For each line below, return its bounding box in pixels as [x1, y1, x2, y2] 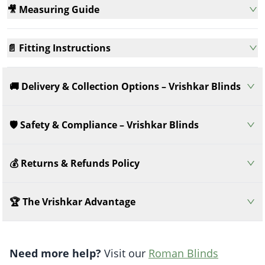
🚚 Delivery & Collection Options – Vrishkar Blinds [9, 79, 241, 93]
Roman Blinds [148, 245, 218, 260]
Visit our [101, 245, 148, 260]
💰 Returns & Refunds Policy [9, 156, 140, 170]
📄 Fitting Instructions [7, 41, 111, 54]
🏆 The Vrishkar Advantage [9, 195, 135, 208]
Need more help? [9, 245, 101, 260]
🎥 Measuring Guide [7, 2, 99, 16]
